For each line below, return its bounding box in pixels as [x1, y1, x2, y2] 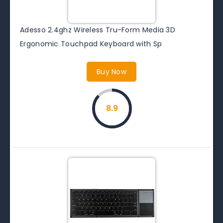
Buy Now [96, 66, 127, 77]
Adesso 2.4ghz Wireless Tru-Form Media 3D [20, 24, 175, 35]
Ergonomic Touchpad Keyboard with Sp [20, 38, 162, 49]
